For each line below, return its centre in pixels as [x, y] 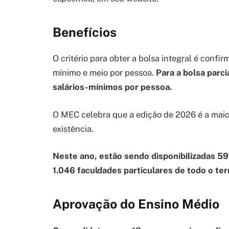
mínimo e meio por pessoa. [104, 73]
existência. [73, 129]
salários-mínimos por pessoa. [112, 87]
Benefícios [85, 32]
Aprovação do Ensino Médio [136, 204]
